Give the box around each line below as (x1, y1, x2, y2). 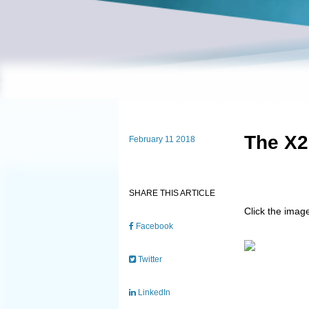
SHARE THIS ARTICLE (129, 188, 216, 198)
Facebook (134, 221, 174, 231)
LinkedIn (136, 288, 171, 297)
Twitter (136, 255, 163, 264)
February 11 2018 (129, 134, 196, 144)
